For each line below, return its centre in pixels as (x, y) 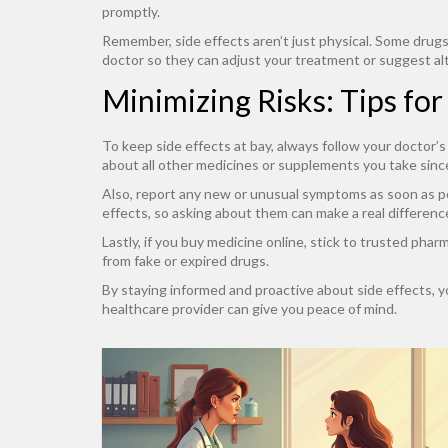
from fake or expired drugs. (185, 260)
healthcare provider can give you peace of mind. (249, 308)
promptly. (131, 11)
